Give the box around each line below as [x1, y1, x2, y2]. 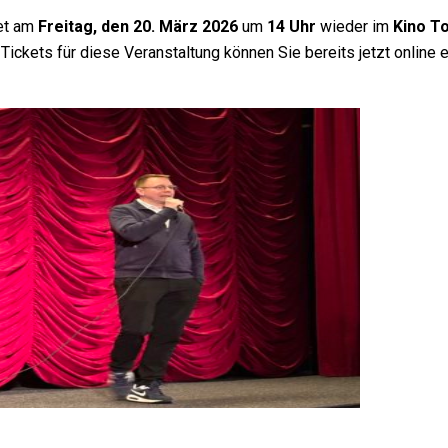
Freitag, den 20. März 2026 [38, 17, 238, 37]
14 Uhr [267, 17, 316, 37]
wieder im [316, 17, 393, 37]
